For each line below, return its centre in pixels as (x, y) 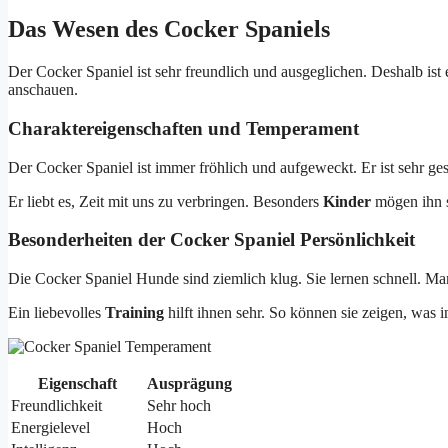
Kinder (347, 201)
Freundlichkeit (56, 406)
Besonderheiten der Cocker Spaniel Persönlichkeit (211, 240)
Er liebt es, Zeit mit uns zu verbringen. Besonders (165, 201)
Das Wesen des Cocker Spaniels (169, 29)
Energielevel (50, 428)
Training (134, 313)
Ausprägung (189, 384)
